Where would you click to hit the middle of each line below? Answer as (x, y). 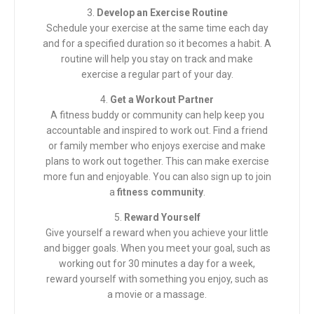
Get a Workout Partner (162, 100)
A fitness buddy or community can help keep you (157, 115)
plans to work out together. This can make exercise (157, 162)
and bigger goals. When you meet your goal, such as (157, 248)
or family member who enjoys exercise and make (157, 146)
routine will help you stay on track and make (157, 59)
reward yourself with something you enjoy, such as (157, 279)
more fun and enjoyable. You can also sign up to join (157, 177)
